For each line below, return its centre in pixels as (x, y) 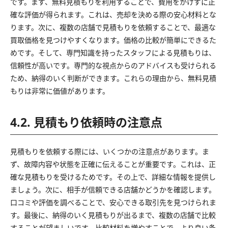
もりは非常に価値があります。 (60, 91)
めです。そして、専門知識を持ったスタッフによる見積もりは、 (113, 52)
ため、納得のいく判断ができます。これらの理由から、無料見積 (113, 78)
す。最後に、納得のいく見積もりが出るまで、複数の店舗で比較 (113, 215)
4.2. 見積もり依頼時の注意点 (86, 122)
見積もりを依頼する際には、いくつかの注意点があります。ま (110, 151)
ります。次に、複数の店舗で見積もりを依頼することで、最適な (113, 27)
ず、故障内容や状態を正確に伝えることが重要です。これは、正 (113, 164)
